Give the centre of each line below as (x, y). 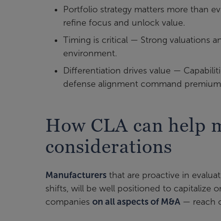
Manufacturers (76, 175)
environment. (90, 54)
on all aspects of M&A (136, 202)
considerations (109, 146)
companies (69, 202)
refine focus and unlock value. (124, 23)
